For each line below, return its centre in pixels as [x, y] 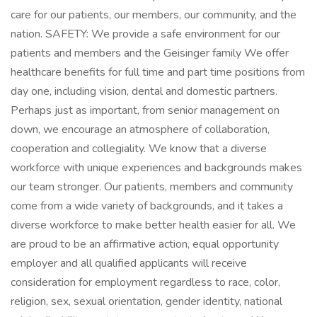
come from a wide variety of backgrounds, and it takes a [147, 206]
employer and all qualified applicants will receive [129, 263]
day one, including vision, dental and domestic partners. [144, 91]
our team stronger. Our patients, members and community [152, 187]
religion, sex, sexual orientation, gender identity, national [146, 301]
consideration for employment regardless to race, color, [145, 282]
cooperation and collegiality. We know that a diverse [139, 149]
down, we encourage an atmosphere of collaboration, [140, 129]
